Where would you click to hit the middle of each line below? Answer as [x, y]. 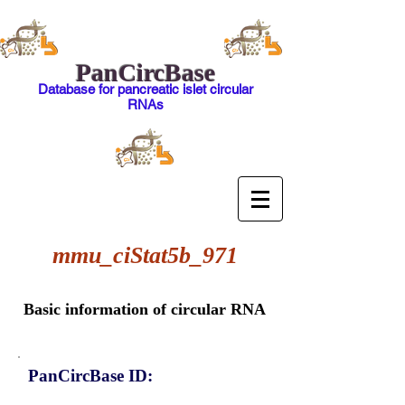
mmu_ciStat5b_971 [145, 255]
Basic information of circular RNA [145, 309]
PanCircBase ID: [90, 376]
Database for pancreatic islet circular [145, 89]
